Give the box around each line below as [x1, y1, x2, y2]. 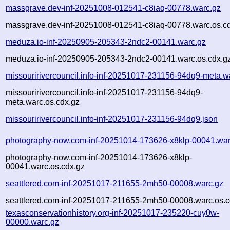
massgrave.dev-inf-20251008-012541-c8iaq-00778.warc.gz [6, 3, 221, 12]
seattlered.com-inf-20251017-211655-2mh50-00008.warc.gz [6, 179, 224, 188]
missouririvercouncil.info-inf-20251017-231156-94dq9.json [6, 114, 218, 123]
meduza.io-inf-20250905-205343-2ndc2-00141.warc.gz [6, 37, 206, 46]
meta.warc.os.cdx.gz [6, 97, 80, 106]
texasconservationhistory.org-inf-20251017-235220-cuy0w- [6, 208, 220, 217]
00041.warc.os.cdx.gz [6, 162, 85, 171]
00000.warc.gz [6, 217, 60, 226]
